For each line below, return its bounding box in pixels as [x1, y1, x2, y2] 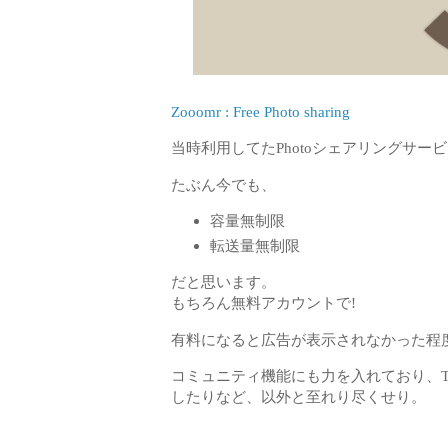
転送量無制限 [209, 236, 300, 254]
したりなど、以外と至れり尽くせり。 [171, 387, 426, 405]
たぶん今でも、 [171, 175, 276, 193]
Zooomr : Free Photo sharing [171, 102, 350, 120]
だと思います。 [171, 273, 276, 291]
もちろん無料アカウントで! [171, 294, 356, 312]
